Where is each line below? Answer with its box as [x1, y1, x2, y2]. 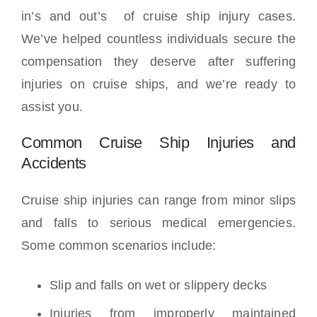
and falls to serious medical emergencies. [21, 216, 296, 231]
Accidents [21, 154, 87, 173]
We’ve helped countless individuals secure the [21, 32, 296, 47]
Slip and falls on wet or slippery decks [50, 278, 267, 293]
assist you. [21, 100, 83, 115]
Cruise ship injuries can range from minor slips [21, 193, 296, 208]
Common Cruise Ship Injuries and [21, 134, 296, 152]
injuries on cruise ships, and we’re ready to [21, 77, 296, 92]
